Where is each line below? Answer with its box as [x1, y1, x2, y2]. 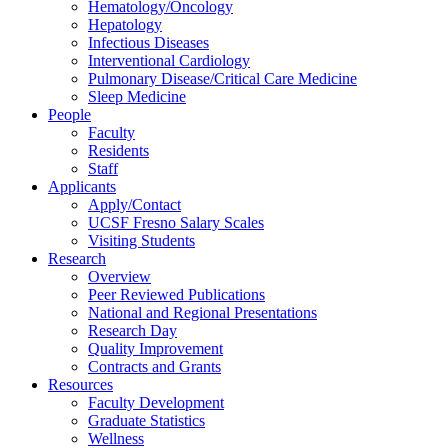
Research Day [88, 321, 177, 339]
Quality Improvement [88, 339, 223, 357]
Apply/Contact [88, 195, 181, 213]
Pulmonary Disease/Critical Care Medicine [88, 69, 357, 87]
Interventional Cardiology [88, 51, 250, 69]
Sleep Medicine [88, 87, 186, 105]
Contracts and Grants [88, 357, 221, 375]
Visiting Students [88, 231, 195, 249]
